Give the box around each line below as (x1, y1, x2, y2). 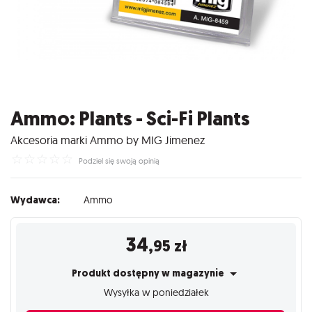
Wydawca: (10, 193, 60, 207)
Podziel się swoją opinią (78, 155, 159, 166)
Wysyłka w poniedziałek (103, 286, 209, 299)
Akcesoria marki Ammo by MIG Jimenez (10, 132, 205, 147)
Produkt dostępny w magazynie (72, 266, 226, 280)
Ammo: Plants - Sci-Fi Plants (10, 106, 250, 132)
